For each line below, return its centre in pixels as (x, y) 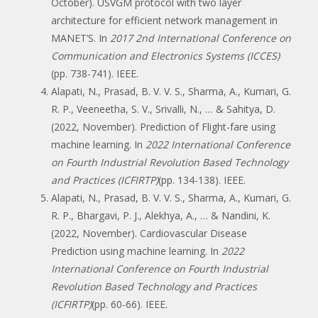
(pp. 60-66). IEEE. (130, 304)
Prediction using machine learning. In (136, 251)
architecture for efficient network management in (164, 20)
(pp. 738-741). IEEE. (95, 73)
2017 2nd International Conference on (201, 38)
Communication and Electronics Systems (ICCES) (165, 55)
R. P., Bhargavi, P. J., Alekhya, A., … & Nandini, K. (161, 215)
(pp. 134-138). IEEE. (202, 180)
